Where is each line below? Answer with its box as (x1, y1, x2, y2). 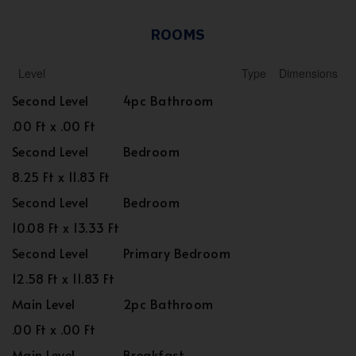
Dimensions (279, 65, 338, 81)
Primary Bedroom (123, 244, 231, 261)
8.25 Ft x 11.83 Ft (12, 168, 110, 185)
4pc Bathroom (123, 91, 214, 109)
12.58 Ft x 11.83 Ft (12, 269, 115, 287)
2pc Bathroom (123, 295, 214, 312)
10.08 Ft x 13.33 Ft (12, 219, 120, 236)
